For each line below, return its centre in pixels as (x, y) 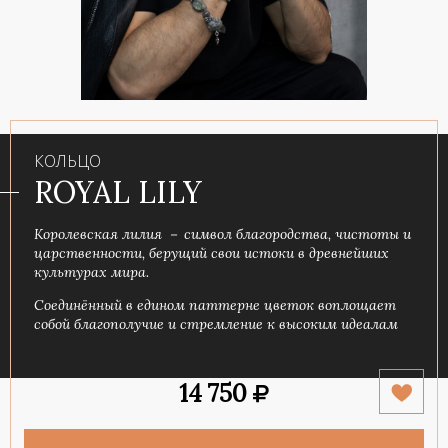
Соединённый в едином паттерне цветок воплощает (215, 305)
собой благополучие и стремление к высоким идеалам (216, 324)
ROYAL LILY (118, 192)
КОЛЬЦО (67, 160)
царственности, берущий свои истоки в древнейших (211, 253)
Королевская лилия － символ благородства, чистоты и (222, 234)
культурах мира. (93, 272)
